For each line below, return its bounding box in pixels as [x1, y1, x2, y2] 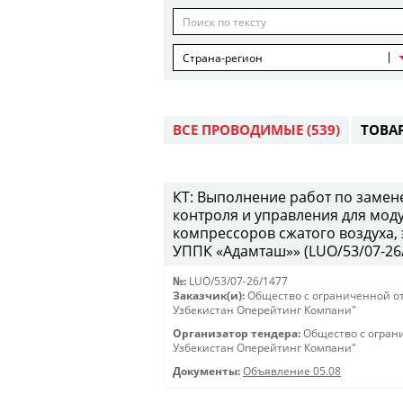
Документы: [173, 364, 240, 378]
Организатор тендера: [173, 327, 300, 340]
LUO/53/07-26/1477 [189, 274, 288, 288]
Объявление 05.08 [243, 364, 341, 378]
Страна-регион [183, 50, 263, 66]
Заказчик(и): [173, 289, 245, 302]
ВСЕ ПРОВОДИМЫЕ [173, 121, 307, 139]
